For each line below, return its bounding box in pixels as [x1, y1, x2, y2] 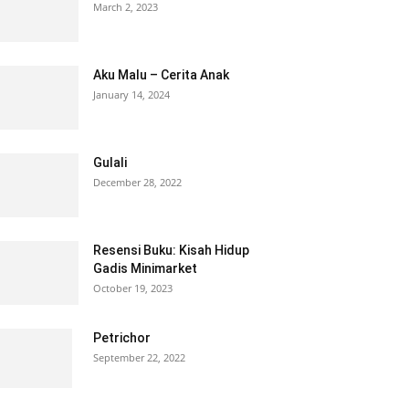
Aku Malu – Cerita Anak [93, 68, 229, 82]
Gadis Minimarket [93, 261, 197, 276]
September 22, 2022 [93, 351, 185, 364]
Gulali [93, 155, 127, 170]
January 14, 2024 [93, 88, 170, 101]
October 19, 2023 [93, 281, 173, 295]
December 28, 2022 [93, 175, 182, 189]
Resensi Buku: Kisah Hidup [93, 243, 249, 257]
